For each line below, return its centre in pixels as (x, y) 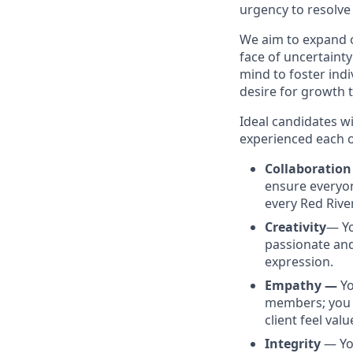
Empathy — (303, 285)
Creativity (295, 227)
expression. (299, 262)
